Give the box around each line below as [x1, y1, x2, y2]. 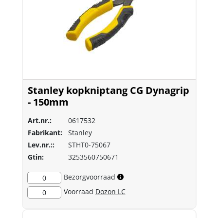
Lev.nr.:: [27, 140, 54, 149]
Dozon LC [95, 186, 126, 196]
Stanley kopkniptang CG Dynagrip [27, 83, 189, 97]
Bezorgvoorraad [63, 172, 115, 182]
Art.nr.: [27, 115, 52, 125]
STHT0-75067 [68, 140, 111, 149]
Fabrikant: [27, 127, 62, 137]
